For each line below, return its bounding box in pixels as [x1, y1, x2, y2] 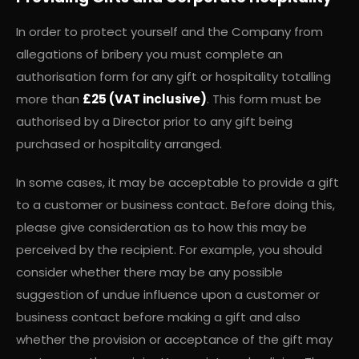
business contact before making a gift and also [16, 308, 301, 325]
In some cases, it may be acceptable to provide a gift [16, 173, 339, 191]
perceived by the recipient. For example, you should [16, 240, 322, 258]
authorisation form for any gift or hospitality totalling [16, 67, 331, 85]
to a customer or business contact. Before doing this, [16, 196, 335, 213]
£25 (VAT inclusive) [83, 90, 207, 107]
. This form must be [207, 90, 321, 107]
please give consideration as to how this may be [16, 218, 307, 236]
